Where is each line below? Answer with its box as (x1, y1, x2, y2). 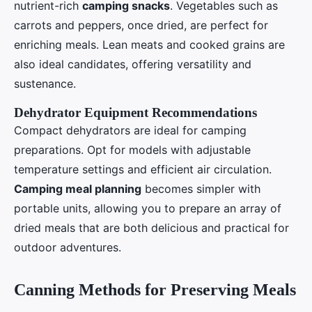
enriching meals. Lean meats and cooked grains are (14, 37, 285, 52)
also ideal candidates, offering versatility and (14, 56, 251, 71)
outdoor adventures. (14, 240, 121, 254)
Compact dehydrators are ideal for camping (14, 123, 247, 137)
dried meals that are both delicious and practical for (14, 220, 289, 235)
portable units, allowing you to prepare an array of (14, 201, 281, 215)
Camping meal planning (14, 181, 141, 196)
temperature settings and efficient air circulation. (14, 162, 272, 176)
